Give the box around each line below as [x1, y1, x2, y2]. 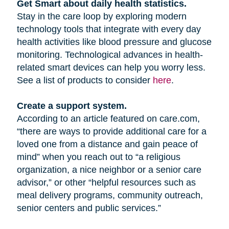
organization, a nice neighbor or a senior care [16, 165, 201, 175]
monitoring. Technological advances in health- [16, 50, 203, 60]
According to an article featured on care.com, [16, 113, 200, 124]
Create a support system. [16, 101, 127, 111]
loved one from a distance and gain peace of [16, 139, 198, 150]
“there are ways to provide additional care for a [16, 126, 207, 137]
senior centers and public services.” [16, 203, 161, 214]
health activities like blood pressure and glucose [16, 37, 212, 48]
